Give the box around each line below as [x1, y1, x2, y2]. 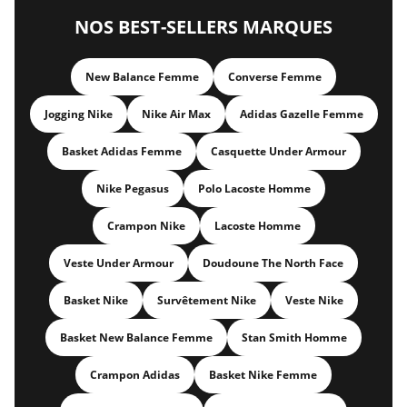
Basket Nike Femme [209, 367, 317, 382]
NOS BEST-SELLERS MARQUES [74, 15, 333, 39]
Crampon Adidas [90, 367, 180, 382]
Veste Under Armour [64, 255, 174, 271]
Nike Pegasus [96, 181, 169, 196]
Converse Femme [228, 69, 322, 84]
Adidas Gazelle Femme [239, 106, 363, 122]
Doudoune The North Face [203, 255, 343, 271]
